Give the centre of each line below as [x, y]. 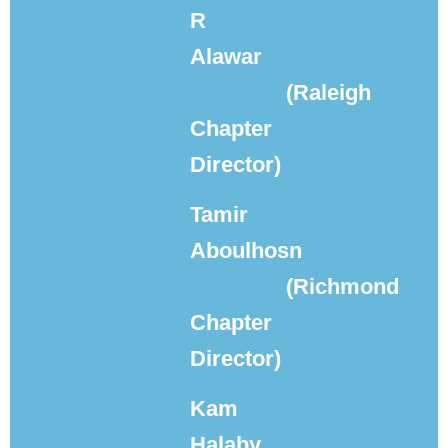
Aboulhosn [246, 250]
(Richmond [342, 286]
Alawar [226, 56]
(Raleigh [328, 92]
